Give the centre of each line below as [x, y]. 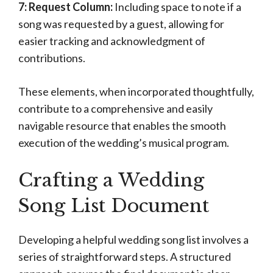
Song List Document [114, 206]
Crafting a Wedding [111, 180]
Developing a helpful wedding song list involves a [133, 239]
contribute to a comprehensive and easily [115, 108]
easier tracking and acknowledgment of [112, 41]
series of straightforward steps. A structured [125, 257]
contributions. [52, 58]
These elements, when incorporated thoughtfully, [136, 91]
